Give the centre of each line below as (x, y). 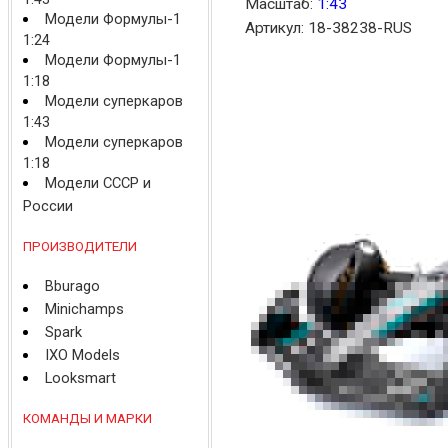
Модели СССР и (98, 183)
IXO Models (82, 355)
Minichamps (84, 309)
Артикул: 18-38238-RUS (328, 28)
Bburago (72, 286)
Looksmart (80, 378)
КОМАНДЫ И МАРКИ (87, 418)
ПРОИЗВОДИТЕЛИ (80, 246)
